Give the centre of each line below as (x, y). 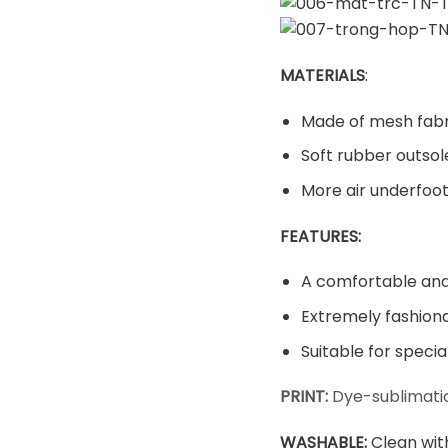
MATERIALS (323, 75)
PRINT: (306, 397)
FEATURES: (321, 236)
